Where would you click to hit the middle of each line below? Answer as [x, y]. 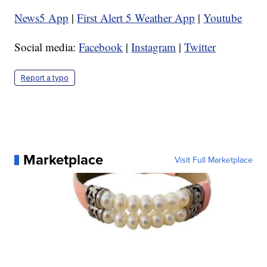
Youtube [223, 18]
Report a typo [45, 78]
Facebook [101, 47]
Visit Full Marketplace [213, 160]
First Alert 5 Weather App [136, 18]
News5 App [42, 18]
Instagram [154, 47]
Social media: [47, 47]
